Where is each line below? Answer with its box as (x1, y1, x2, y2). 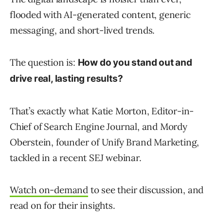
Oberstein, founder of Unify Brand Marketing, (10, 136, 200, 148)
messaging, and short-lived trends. (10, 24, 155, 36)
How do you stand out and (77, 57, 192, 69)
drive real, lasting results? (10, 73, 123, 85)
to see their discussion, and (88, 184, 204, 196)
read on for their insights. (10, 200, 115, 212)
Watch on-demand (10, 184, 89, 196)
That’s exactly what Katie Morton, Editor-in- (10, 105, 194, 117)
